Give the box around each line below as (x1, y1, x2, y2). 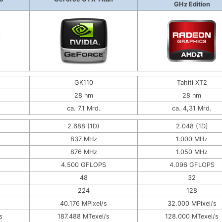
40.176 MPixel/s (60, 199, 107, 207)
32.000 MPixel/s (167, 199, 217, 207)
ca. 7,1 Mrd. (66, 104, 101, 112)
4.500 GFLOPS (61, 161, 106, 168)
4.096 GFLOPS (169, 161, 215, 168)
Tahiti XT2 (176, 78, 207, 86)
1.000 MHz (176, 135, 208, 143)
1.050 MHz (176, 148, 208, 156)
